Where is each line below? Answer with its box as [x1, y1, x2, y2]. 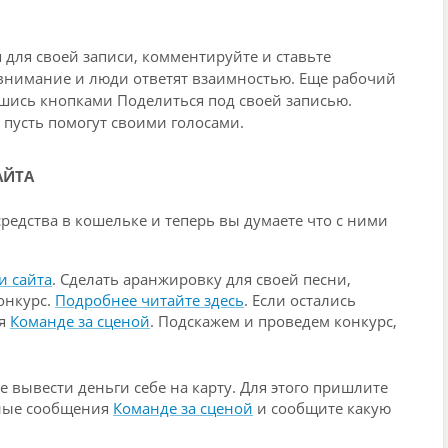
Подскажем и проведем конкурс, [158, 311, 397, 332]
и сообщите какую [253, 398, 391, 419]
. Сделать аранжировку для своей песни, [52, 269, 351, 290]
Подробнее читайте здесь [55, 290, 244, 311]
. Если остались [244, 290, 356, 311]
